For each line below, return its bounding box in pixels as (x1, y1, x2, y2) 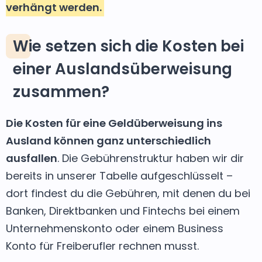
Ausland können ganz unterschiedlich (6, 133, 211, 148)
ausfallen (6, 150, 57, 166)
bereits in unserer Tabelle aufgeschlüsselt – (6, 168, 233, 183)
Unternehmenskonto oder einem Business (6, 220, 223, 236)
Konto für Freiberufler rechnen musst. (6, 238, 199, 253)
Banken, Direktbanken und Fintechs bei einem (6, 203, 240, 218)
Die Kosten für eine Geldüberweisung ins (6, 115, 222, 130)
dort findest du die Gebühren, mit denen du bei (6, 185, 250, 201)
